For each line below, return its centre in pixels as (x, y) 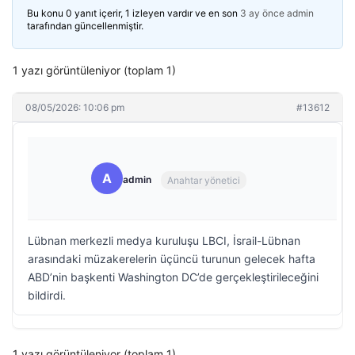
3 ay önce (262, 13)
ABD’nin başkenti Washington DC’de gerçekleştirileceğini (173, 277)
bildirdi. (47, 295)
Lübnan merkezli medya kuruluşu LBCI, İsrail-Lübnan (164, 240)
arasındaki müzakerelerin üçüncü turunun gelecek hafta (172, 259)
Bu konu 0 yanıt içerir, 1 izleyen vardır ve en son (134, 13)
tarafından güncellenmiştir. (85, 26)
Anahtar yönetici (204, 180)
